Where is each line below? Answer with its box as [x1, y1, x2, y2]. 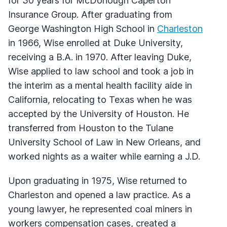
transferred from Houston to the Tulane [8, 122, 173, 133]
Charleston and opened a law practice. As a [8, 189, 191, 200]
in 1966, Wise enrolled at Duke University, [8, 37, 183, 48]
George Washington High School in [8, 23, 157, 34]
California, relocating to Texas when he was [8, 94, 192, 105]
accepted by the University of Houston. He [8, 108, 189, 119]
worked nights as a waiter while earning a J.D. [8, 150, 200, 162]
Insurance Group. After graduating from [8, 9, 172, 20]
